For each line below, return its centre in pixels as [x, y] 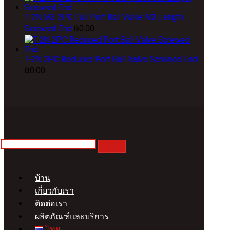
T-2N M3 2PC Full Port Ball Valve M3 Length [104, 17]
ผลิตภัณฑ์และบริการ [72, 216]
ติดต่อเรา [51, 204]
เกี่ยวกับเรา [54, 191]
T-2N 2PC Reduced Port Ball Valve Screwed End [111, 59]
